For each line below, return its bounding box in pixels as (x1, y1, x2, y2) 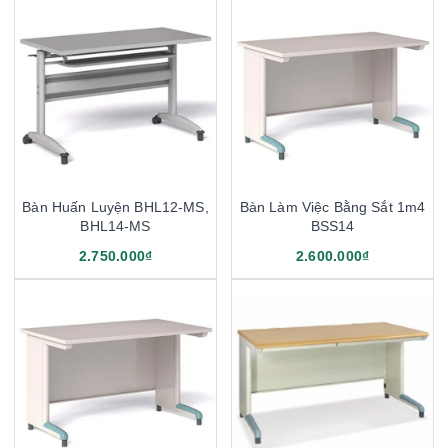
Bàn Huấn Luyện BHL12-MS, (22, 198, 209, 215)
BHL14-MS (80, 217, 151, 234)
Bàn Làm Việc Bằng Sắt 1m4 (239, 198, 426, 215)
